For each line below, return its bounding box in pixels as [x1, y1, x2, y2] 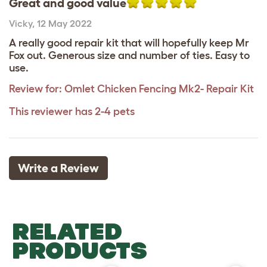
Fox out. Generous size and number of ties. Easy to [9, 49, 250, 61]
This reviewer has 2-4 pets [9, 105, 135, 117]
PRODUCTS [12, 237, 147, 263]
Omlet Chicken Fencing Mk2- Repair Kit [64, 83, 254, 95]
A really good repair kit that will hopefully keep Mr [9, 37, 249, 49]
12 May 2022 [37, 18, 92, 29]
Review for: [9, 83, 62, 95]
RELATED [12, 218, 122, 244]
